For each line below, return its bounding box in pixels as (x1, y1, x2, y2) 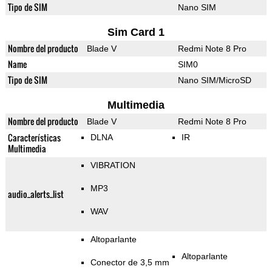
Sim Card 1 (107, 26, 165, 39)
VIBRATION (90, 160, 135, 171)
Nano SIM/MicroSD (177, 75, 251, 86)
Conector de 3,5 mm (90, 257, 169, 268)
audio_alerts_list (7, 188, 64, 201)
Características (7, 131, 61, 144)
